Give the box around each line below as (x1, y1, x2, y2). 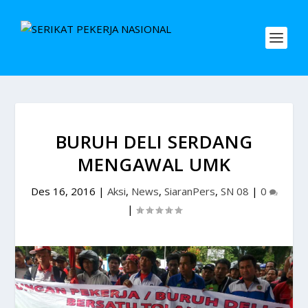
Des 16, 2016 (30, 184, 96, 198)
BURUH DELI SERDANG (55, 129, 253, 154)
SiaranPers (164, 184, 215, 198)
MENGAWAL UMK (77, 152, 231, 177)
